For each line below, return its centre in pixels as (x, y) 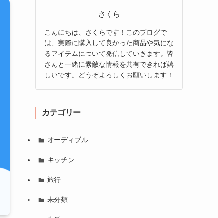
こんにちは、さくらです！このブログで (106, 32)
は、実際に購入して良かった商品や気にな (109, 43)
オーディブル (67, 140)
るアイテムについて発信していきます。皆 (109, 53)
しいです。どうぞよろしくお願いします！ (109, 75)
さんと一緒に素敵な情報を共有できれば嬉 (109, 64)
